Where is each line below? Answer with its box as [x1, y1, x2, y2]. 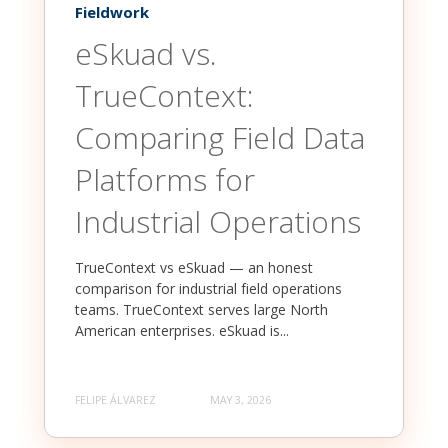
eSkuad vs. [75, 33, 217, 75]
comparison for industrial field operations [75, 279, 342, 299]
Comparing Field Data [75, 117, 365, 159]
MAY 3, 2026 [210, 392, 271, 407]
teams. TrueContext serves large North [75, 300, 328, 320]
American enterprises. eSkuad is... [75, 321, 289, 341]
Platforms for [75, 159, 255, 201]
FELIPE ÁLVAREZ [75, 392, 156, 407]
